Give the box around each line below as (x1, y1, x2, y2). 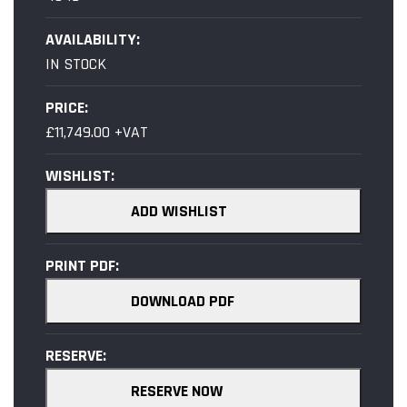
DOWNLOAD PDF (131, 290, 234, 312)
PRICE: (45, 96, 88, 118)
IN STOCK (45, 53, 106, 74)
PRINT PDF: (45, 254, 119, 276)
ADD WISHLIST (131, 200, 227, 222)
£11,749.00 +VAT (45, 121, 148, 143)
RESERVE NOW (131, 380, 223, 402)
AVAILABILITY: (45, 28, 140, 50)
